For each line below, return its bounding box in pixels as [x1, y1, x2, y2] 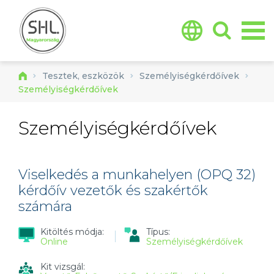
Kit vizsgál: [40, 261, 87, 272]
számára [18, 198, 72, 215]
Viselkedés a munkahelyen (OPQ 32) [18, 166, 256, 183]
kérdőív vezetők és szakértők [18, 182, 208, 199]
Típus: [146, 226, 172, 237]
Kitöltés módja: [40, 226, 106, 237]
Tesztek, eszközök [42, 70, 124, 81]
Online [40, 236, 68, 247]
